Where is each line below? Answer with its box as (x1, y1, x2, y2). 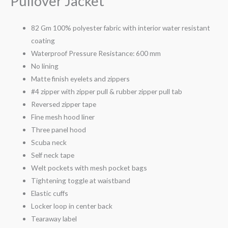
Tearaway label (31, 214, 77, 223)
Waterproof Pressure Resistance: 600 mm (31, 49, 161, 58)
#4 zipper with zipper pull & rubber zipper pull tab (31, 87, 183, 96)
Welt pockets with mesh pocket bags (31, 163, 148, 173)
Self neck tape (31, 151, 75, 160)
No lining (31, 62, 59, 71)
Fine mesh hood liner (31, 112, 95, 122)
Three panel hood (31, 125, 87, 134)
